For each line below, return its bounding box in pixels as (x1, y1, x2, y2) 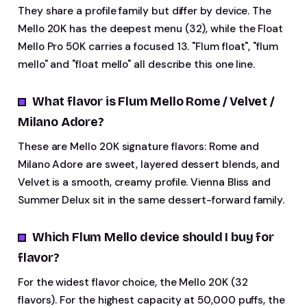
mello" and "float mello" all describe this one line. (18, 57, 256, 71)
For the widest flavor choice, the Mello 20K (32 (18, 275, 248, 289)
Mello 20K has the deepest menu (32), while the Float (18, 21, 284, 36)
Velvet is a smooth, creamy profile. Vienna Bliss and (18, 175, 271, 189)
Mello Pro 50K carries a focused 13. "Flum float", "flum (18, 39, 278, 53)
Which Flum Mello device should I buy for (32, 229, 274, 245)
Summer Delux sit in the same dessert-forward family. (18, 193, 285, 207)
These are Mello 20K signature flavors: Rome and (18, 139, 259, 153)
